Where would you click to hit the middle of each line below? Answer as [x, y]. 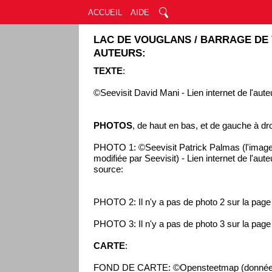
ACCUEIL [105, 12]
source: [109, 169]
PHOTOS [113, 126]
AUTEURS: [120, 53]
